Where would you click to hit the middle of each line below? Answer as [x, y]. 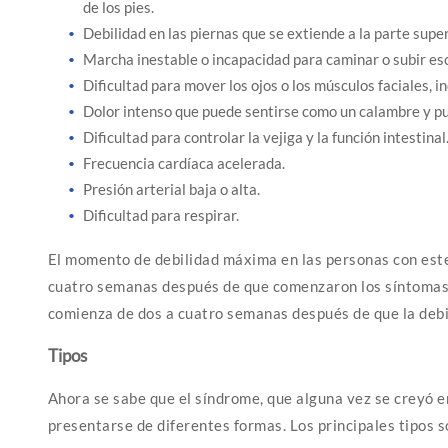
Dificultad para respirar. [160, 215]
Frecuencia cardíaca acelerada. [183, 163]
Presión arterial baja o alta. [171, 189]
